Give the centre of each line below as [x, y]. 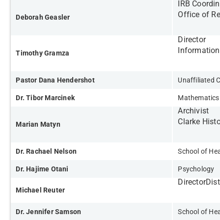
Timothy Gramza [43, 53]
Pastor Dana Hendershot [55, 80]
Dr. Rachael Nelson [47, 151]
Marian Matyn [39, 124]
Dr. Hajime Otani [43, 169]
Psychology [196, 169]
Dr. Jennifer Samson [49, 212]
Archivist [193, 111]
